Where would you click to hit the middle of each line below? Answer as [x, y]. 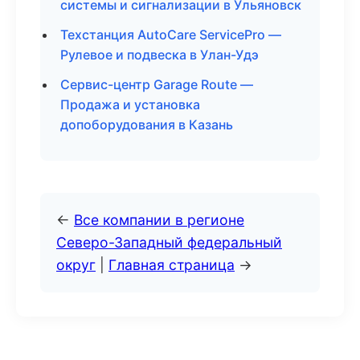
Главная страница [172, 265]
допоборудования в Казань [147, 125]
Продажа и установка [130, 104]
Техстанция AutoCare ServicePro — [171, 35]
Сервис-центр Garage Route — [157, 84]
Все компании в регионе [159, 220]
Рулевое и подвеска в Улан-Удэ [160, 55]
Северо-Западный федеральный [169, 242]
